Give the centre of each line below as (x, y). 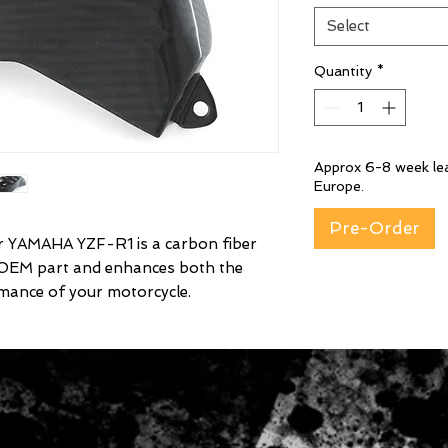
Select (348, 26)
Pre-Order (374, 228)
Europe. (339, 186)
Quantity (343, 71)
